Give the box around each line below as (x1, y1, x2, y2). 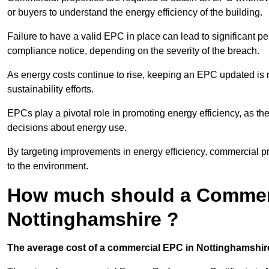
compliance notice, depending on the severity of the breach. (7, 46, 259, 56)
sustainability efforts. (7, 84, 94, 95)
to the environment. (7, 161, 88, 172)
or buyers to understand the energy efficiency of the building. (7, 7, 262, 18)
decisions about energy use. (7, 122, 127, 133)
